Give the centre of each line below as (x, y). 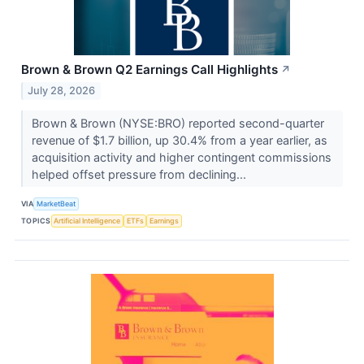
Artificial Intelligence (87, 220)
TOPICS (36, 220)
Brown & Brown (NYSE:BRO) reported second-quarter (178, 123)
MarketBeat (56, 203)
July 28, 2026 (62, 91)
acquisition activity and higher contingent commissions (181, 158)
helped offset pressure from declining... (140, 175)
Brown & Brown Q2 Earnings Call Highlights (149, 70)
